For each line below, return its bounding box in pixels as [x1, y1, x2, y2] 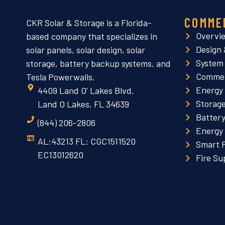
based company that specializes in [26, 31, 157, 42]
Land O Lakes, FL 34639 [37, 98, 129, 109]
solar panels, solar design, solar [26, 44, 145, 55]
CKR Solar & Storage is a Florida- [26, 17, 152, 28]
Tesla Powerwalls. [26, 71, 95, 82]
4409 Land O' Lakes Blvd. [37, 85, 134, 96]
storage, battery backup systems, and [26, 58, 171, 69]
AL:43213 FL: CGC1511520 [37, 136, 136, 147]
